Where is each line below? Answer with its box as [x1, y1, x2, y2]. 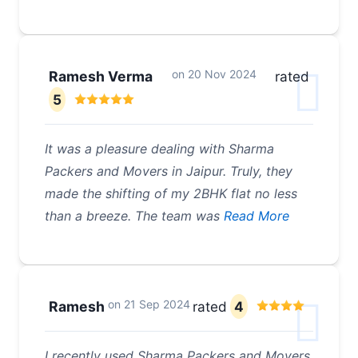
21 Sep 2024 [123, 297, 190, 312]
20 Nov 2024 [187, 67, 257, 82]
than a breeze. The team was [45, 208, 224, 225]
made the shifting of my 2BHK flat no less [45, 185, 297, 202]
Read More [224, 208, 289, 225]
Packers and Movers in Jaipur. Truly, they [45, 163, 292, 180]
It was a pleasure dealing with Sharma [45, 141, 274, 157]
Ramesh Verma [49, 68, 153, 86]
